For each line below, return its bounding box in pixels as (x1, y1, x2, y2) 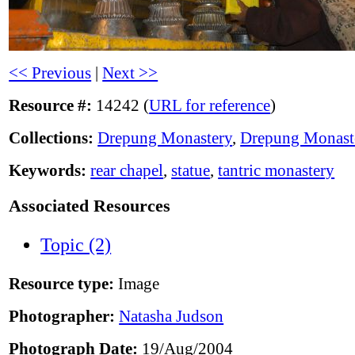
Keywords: (9, 161, 87, 181)
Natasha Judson (119, 307, 224, 326)
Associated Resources (9, 195, 171, 216)
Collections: (9, 128, 94, 148)
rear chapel (90, 161, 164, 181)
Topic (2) (40, 235, 112, 256)
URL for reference (149, 96, 271, 116)
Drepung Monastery (97, 128, 233, 148)
